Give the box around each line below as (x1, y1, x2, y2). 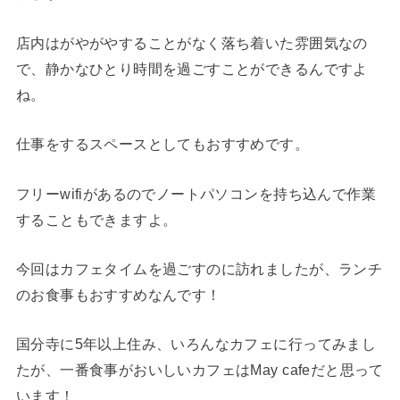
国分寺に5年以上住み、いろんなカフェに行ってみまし (15, 336, 377, 353)
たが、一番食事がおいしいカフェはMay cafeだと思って (15, 362, 384, 379)
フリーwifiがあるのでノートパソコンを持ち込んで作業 (15, 185, 377, 202)
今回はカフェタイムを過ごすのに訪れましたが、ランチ (15, 260, 383, 277)
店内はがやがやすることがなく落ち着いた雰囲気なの (15, 34, 368, 51)
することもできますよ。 (15, 211, 178, 228)
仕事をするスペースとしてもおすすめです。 (15, 136, 310, 153)
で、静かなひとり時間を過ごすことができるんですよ (15, 60, 368, 77)
